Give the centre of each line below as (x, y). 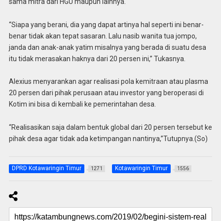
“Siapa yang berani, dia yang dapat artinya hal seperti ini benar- (106, 24)
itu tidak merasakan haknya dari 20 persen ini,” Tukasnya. (97, 58)
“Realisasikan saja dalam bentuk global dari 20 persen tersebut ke (110, 128)
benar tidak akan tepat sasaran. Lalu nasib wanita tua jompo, (103, 36)
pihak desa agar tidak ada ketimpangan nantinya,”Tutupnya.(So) (108, 139)
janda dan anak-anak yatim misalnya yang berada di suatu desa (107, 47)
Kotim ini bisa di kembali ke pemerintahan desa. (82, 104)
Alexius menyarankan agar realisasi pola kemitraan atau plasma (108, 82)
